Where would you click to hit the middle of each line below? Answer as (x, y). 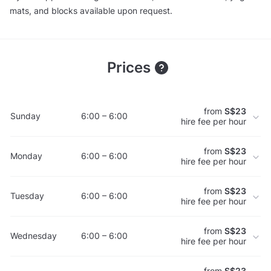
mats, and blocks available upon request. (91, 11)
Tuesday (27, 196)
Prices (131, 67)
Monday (26, 156)
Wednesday (34, 236)
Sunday (25, 116)
